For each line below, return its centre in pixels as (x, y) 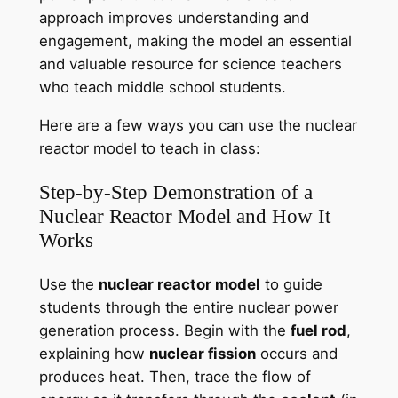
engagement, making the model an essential (195, 41)
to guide (291, 285)
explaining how (94, 354)
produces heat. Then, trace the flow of (175, 377)
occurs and (296, 354)
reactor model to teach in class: (151, 148)
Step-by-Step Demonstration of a (175, 192)
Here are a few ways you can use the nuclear (198, 125)
